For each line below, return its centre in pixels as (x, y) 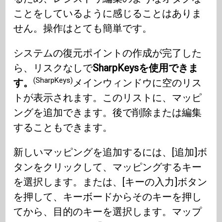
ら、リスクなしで (53, 68)
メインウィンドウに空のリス (138, 83)
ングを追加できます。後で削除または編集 (108, 113)
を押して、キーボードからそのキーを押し (108, 197)
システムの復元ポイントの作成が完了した (108, 53)
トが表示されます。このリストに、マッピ (108, 98)
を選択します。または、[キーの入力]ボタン (111, 182)
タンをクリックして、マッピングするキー (108, 167)
